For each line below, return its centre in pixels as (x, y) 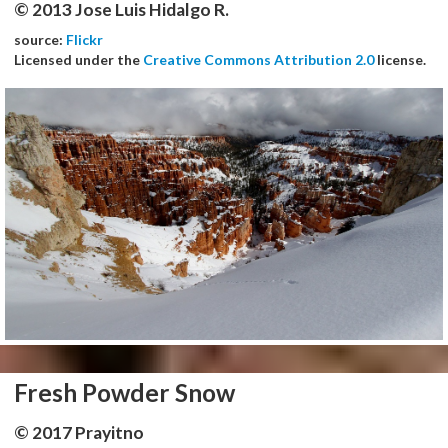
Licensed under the (78, 60)
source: (40, 40)
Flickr (84, 40)
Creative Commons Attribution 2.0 (258, 60)
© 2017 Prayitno (79, 432)
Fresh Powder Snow (124, 392)
